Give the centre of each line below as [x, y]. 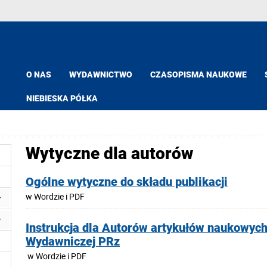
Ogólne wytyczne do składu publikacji [127, 182]
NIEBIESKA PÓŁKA [62, 98]
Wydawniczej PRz [73, 241]
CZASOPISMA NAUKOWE [198, 74]
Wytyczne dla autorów [109, 154]
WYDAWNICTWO [101, 74]
